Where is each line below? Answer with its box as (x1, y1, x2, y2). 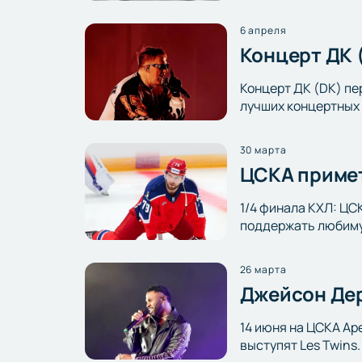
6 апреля (239, 23, 288, 37)
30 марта (239, 142, 288, 157)
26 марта (239, 262, 288, 276)
